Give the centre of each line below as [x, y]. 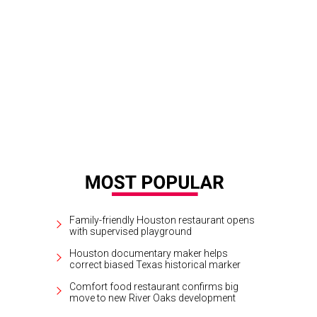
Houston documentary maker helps [149, 253]
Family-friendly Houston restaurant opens [162, 220]
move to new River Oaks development [152, 298]
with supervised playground [131, 231]
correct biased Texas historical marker [155, 264]
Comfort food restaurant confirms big [154, 286]
